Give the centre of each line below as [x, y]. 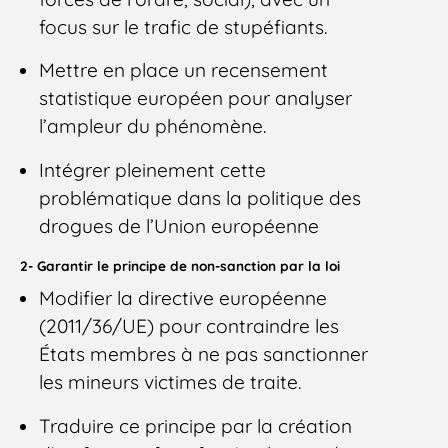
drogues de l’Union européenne [179, 225]
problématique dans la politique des [200, 197]
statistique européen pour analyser [196, 98]
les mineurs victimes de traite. [170, 382]
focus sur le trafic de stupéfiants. [183, 27]
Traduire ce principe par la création [196, 425]
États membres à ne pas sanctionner [204, 354]
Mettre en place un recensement [184, 70]
